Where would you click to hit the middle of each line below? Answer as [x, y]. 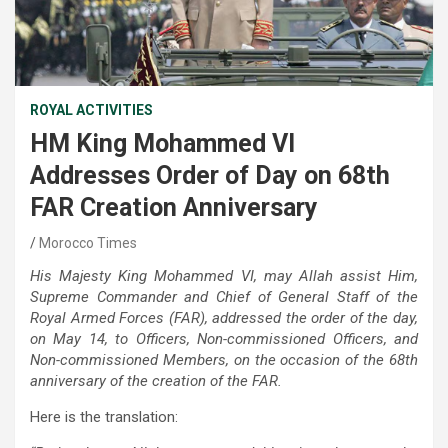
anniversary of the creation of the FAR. [156, 380]
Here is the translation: [104, 416]
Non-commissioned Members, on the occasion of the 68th [224, 359]
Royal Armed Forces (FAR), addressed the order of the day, [224, 317]
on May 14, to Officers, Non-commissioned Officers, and [224, 338]
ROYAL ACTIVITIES [91, 109]
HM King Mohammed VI [162, 143]
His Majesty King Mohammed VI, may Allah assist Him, [224, 275]
